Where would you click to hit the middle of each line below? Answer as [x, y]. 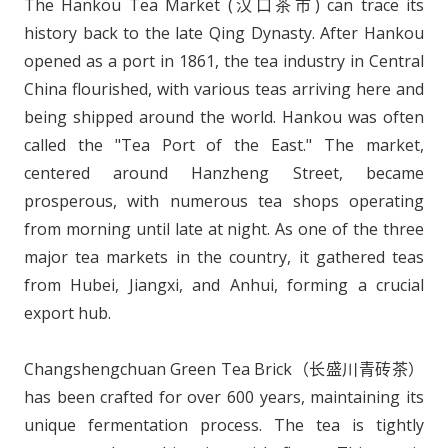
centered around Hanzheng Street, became [224, 173]
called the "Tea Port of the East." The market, [224, 145]
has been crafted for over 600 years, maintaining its [224, 397]
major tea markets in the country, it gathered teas [224, 257]
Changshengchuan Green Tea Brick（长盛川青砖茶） [224, 369]
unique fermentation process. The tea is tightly [224, 425]
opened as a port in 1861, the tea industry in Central [224, 61]
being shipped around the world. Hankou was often [224, 117]
